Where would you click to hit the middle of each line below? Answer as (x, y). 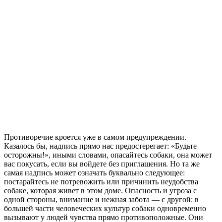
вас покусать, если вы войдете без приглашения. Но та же (102, 164)
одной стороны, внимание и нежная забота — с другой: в (101, 200)
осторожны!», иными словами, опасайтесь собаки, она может (108, 155)
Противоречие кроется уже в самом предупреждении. (95, 137)
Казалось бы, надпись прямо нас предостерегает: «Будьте (100, 146)
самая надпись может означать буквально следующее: (94, 173)
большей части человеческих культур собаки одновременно (105, 209)
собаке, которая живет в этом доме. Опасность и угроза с (100, 191)
